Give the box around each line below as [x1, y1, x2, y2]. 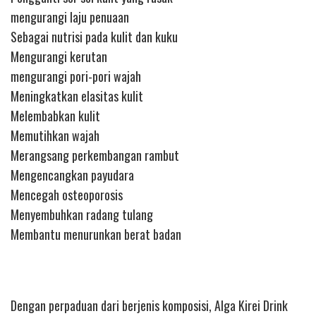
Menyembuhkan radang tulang [11, 205, 153, 224]
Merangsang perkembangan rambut [11, 146, 179, 165]
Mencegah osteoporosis [11, 186, 123, 205]
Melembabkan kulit [11, 107, 100, 126]
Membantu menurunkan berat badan [11, 225, 181, 244]
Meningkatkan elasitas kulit [11, 87, 143, 106]
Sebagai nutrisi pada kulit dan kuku [11, 28, 178, 47]
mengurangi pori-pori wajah [11, 67, 141, 86]
